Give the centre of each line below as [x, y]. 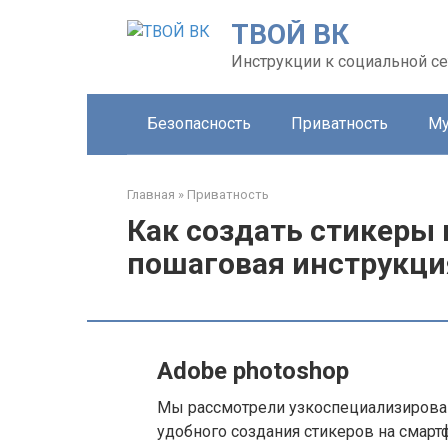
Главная [151, 194]
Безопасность [199, 123]
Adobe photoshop [253, 371]
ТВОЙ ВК [290, 34]
